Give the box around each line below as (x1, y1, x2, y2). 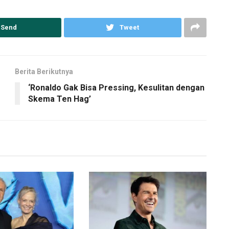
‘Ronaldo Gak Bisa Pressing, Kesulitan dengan (28, 83, 204, 93)
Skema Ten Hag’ (28, 94, 91, 104)
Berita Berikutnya (15, 67, 73, 76)
